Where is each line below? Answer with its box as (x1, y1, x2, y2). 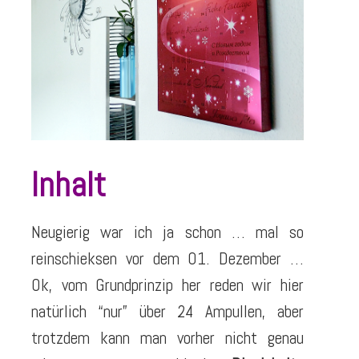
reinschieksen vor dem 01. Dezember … (31, 247, 304, 269)
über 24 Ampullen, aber (127, 300, 305, 322)
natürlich (31, 300, 99, 322)
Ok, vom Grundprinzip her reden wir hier (31, 273, 304, 296)
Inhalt (31, 163, 106, 206)
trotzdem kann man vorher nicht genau (31, 326, 304, 349)
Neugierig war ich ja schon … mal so (31, 220, 304, 243)
